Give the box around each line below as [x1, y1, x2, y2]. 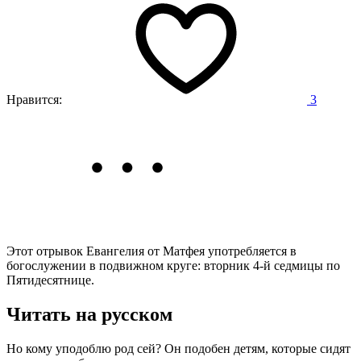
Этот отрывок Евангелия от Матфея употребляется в [6, 243, 297, 258]
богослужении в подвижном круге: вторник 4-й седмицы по [6, 258, 340, 272]
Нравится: [6, 92, 62, 106]
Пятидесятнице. [6, 272, 94, 287]
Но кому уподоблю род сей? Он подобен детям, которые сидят [6, 341, 351, 355]
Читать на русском [6, 303, 172, 325]
